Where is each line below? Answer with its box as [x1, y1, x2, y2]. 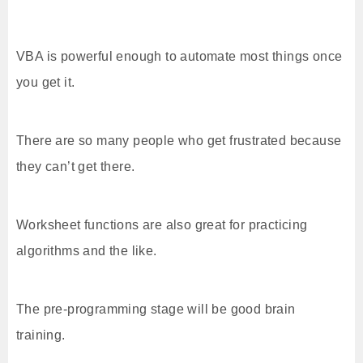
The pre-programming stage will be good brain [16, 302, 296, 316]
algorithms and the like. [16, 244, 157, 258]
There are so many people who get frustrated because [16, 134, 342, 147]
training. [16, 328, 66, 342]
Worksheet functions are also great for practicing [16, 218, 308, 232]
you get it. [16, 75, 75, 89]
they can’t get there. [16, 160, 135, 173]
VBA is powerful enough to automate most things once [16, 49, 343, 63]
